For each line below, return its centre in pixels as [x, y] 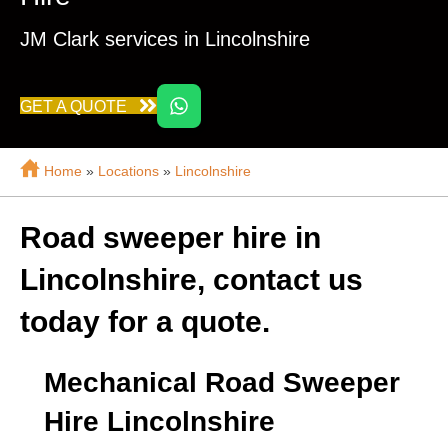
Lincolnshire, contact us [191, 279]
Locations [128, 170]
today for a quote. [145, 321]
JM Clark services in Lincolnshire [165, 39]
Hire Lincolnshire [159, 421]
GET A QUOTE [73, 106]
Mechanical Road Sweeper [222, 382]
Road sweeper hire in [170, 237]
